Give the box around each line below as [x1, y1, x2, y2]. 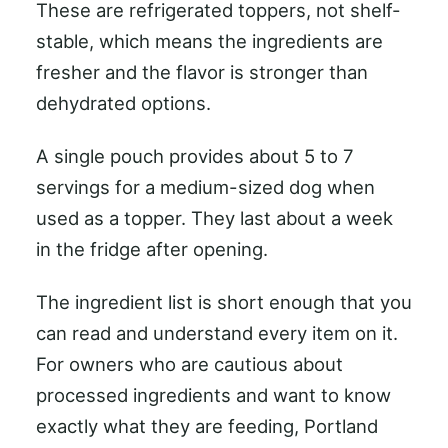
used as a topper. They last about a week [36, 206, 393, 229]
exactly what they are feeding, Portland [36, 414, 378, 437]
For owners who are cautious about [36, 352, 343, 375]
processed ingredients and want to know [36, 383, 391, 406]
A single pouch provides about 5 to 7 [36, 144, 354, 167]
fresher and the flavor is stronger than [36, 60, 368, 83]
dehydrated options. [36, 91, 211, 114]
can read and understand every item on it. [36, 321, 398, 344]
